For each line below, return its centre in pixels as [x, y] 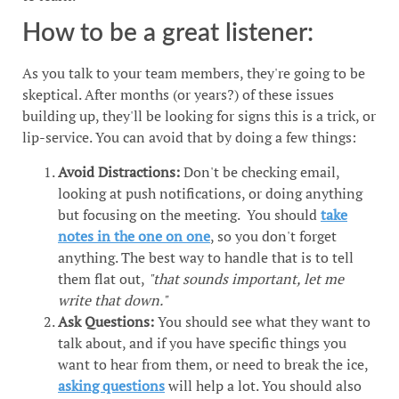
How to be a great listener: [168, 33]
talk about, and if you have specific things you [202, 342]
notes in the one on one [134, 236]
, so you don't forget [273, 236]
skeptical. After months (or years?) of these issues [178, 95]
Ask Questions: [106, 321]
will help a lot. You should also [263, 385]
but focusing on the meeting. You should [189, 214]
